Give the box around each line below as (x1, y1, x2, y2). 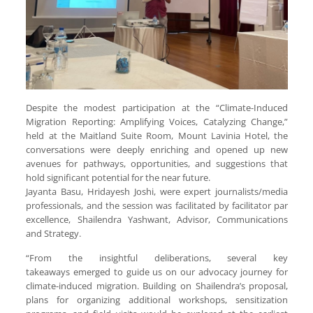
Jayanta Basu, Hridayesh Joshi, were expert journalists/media (26, 185, 289, 198)
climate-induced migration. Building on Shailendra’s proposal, (26, 279, 289, 293)
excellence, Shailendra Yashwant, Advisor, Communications (26, 213, 289, 226)
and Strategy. (26, 227, 82, 240)
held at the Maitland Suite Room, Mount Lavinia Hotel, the (26, 129, 289, 143)
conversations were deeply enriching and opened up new (26, 143, 289, 156)
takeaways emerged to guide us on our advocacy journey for (26, 265, 289, 279)
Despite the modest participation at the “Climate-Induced (26, 101, 289, 115)
